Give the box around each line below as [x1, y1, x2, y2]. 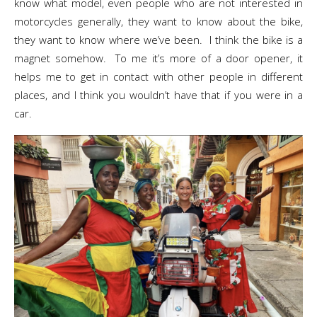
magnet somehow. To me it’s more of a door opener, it [14, 51, 303, 65]
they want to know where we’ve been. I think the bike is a [14, 33, 303, 47]
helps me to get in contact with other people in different [14, 69, 303, 83]
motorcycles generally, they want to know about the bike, [14, 14, 303, 28]
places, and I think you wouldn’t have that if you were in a [14, 88, 303, 102]
